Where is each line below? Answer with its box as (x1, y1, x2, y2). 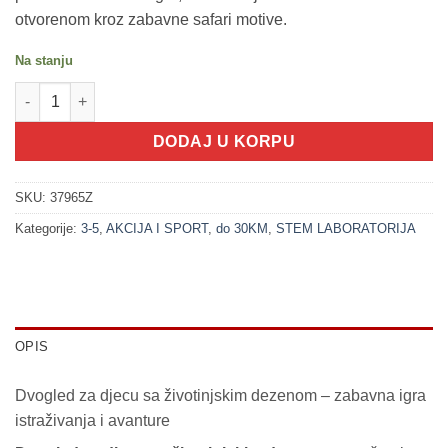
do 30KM (216, 220, 268, 236)
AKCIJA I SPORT (106, 220, 208, 236)
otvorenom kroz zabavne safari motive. (15, 11, 287, 29)
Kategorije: (15, 220, 81, 236)
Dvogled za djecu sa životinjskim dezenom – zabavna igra (15, 386, 426, 404)
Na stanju (15, 53, 73, 69)
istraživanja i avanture (15, 411, 170, 429)
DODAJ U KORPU (152, 133, 296, 151)
